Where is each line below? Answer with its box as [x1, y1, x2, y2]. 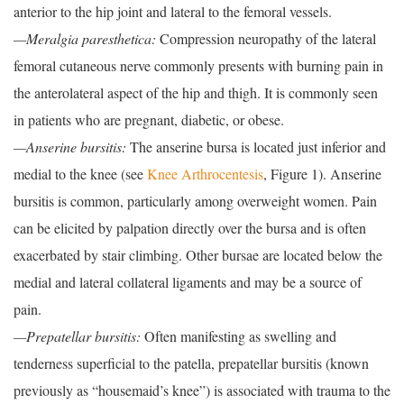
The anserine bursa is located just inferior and [126, 137, 386, 157]
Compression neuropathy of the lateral [156, 29, 376, 49]
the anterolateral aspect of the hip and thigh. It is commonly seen [14, 83, 378, 103]
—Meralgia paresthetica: [14, 29, 156, 49]
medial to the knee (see [14, 164, 147, 184]
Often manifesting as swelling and [141, 326, 336, 346]
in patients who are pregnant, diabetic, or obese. [14, 110, 284, 130]
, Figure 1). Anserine [263, 164, 381, 184]
